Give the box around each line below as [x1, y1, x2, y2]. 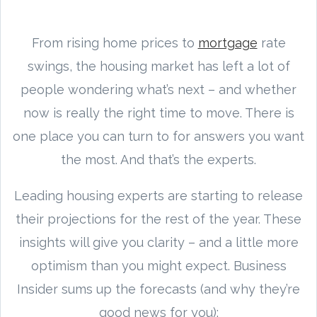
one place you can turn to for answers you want [13, 128, 304, 144]
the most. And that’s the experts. [61, 151, 256, 167]
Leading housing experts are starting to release [14, 188, 303, 203]
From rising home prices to [31, 35, 198, 50]
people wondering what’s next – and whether [21, 81, 296, 97]
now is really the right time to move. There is [23, 105, 294, 120]
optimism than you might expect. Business [30, 258, 287, 273]
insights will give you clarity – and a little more [18, 234, 299, 250]
